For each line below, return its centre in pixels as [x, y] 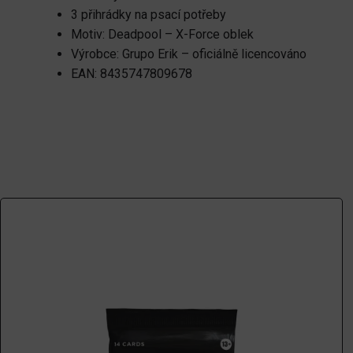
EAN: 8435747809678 [132, 74]
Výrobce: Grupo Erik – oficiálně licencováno [189, 54]
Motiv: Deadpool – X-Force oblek [162, 35]
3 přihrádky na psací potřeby [149, 15]
